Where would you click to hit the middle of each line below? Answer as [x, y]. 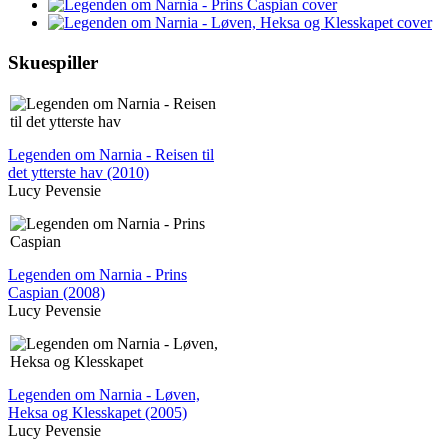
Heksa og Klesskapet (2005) [97, 412]
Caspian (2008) [56, 292]
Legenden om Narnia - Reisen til [111, 154]
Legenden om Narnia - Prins [97, 274]
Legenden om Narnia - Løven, [104, 394]
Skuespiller [53, 62]
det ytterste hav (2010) [78, 172]
